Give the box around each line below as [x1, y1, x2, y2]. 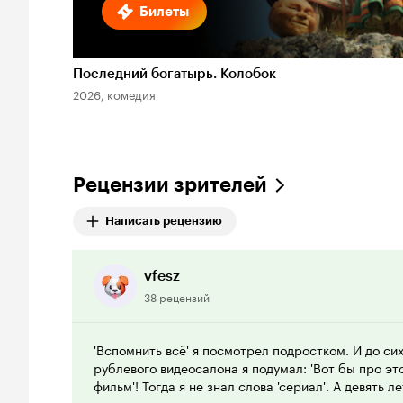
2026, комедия [73, 85, 156, 103]
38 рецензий [144, 288, 210, 305]
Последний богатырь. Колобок [73, 66, 276, 82]
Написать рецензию [105, 214, 222, 228]
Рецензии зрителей [73, 173, 267, 197]
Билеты [139, 4, 189, 20]
